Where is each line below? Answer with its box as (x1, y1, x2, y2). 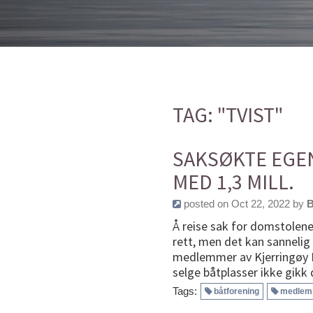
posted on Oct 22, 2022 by (181, 197, 307, 210)
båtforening (214, 286, 259, 296)
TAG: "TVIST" (173, 101, 283, 128)
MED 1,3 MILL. (173, 168, 294, 195)
